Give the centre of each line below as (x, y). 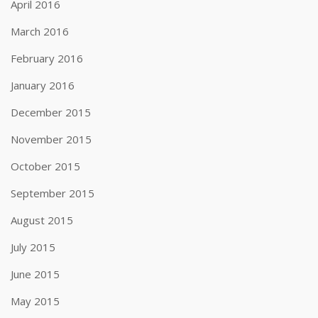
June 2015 (35, 274)
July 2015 (33, 247)
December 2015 (51, 112)
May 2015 (35, 301)
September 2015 (53, 193)
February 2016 (47, 58)
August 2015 (42, 220)
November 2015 (51, 139)
